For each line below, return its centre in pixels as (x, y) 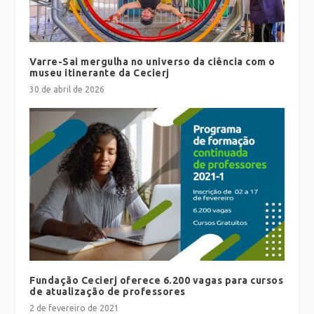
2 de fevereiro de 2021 (75, 308)
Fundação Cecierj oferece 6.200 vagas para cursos (157, 280)
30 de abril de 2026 (67, 89)
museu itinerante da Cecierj (100, 73)
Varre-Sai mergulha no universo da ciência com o (152, 61)
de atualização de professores (108, 291)
